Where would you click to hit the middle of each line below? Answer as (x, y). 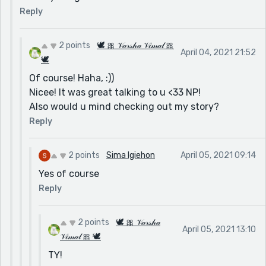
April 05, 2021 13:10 (219, 229)
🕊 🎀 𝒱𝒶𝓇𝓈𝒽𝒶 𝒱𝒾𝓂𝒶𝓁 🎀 (135, 45)
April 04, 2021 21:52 (218, 52)
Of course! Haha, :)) (72, 78)
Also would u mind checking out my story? (124, 106)
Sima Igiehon (131, 155)
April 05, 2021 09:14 (218, 155)
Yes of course (69, 173)
